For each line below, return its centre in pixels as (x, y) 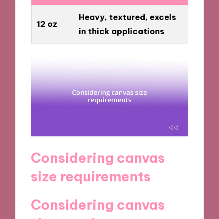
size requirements (91, 176)
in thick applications (121, 31)
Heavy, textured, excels (127, 17)
